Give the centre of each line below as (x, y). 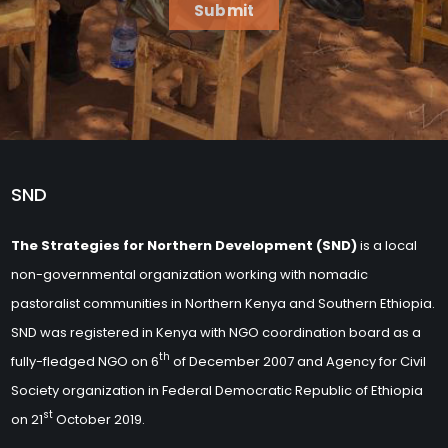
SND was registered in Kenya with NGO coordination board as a (216, 332)
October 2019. (99, 419)
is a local (387, 245)
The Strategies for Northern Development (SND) (184, 245)
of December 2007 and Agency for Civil (298, 361)
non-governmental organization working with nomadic (190, 274)
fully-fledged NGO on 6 (85, 361)
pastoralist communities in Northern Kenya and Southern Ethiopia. (223, 303)
